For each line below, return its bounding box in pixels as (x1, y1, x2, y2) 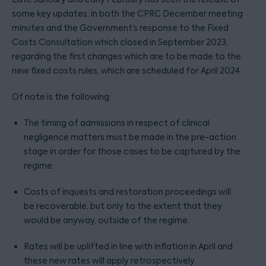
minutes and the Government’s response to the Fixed (12, 23, 229, 33)
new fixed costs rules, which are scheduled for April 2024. (12, 65, 242, 76)
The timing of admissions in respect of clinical (24, 118, 210, 128)
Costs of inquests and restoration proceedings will (24, 186, 231, 197)
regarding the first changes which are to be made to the (12, 51, 241, 62)
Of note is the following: (12, 91, 111, 102)
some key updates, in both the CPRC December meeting (12, 8, 243, 19)
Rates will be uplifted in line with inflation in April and (24, 241, 233, 252)
